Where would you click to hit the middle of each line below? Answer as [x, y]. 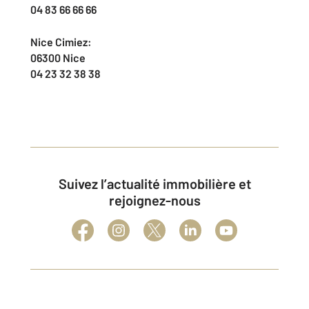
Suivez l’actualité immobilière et [62, 183]
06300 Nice [58, 58]
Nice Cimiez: [61, 42]
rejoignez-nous [154, 200]
